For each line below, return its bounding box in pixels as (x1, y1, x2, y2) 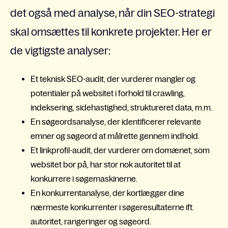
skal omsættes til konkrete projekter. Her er (10, 26, 212, 38)
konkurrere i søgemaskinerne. (31, 174, 137, 183)
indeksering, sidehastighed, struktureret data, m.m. (31, 102, 212, 112)
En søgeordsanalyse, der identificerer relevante (31, 117, 201, 126)
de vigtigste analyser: (10, 45, 110, 57)
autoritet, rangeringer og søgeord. (31, 216, 151, 226)
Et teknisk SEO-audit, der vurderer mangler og (31, 74, 195, 83)
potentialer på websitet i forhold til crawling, (31, 88, 185, 98)
